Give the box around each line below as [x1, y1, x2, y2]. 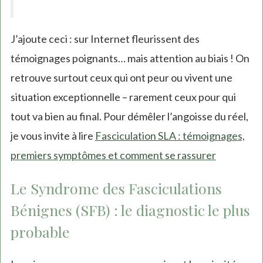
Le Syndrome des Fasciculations [10, 178, 222, 198]
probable [10, 222, 70, 242]
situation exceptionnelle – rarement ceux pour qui [10, 90, 236, 104]
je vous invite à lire [10, 129, 95, 143]
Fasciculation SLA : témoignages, [95, 129, 245, 143]
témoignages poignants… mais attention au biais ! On [10, 52, 249, 65]
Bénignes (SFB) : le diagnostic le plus [10, 200, 250, 220]
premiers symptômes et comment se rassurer [10, 149, 216, 162]
